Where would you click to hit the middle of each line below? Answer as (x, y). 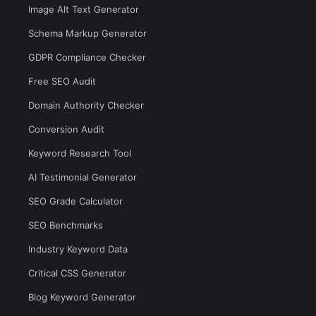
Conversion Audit (66, 129)
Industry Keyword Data (78, 249)
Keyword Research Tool (80, 153)
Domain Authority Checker (86, 105)
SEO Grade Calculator (75, 201)
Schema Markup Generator (87, 33)
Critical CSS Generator (77, 273)
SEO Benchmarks (66, 225)
